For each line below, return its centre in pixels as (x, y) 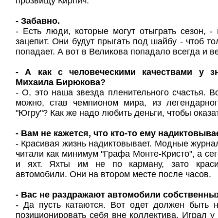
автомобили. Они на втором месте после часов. (113, 174)
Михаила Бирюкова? (61, 82)
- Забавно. (38, 21)
